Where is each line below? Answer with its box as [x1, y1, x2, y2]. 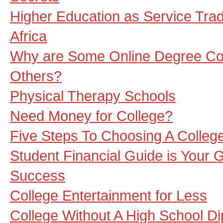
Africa [10, 28, 47, 44]
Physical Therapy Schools [10, 88, 176, 104]
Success [10, 167, 65, 184]
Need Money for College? [10, 108, 173, 124]
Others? [10, 68, 62, 84]
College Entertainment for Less [10, 187, 207, 204]
